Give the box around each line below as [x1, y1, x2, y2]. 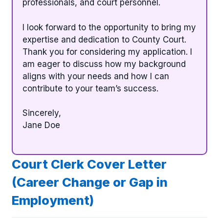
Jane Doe [22, 120, 60, 131]
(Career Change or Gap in [12, 174, 168, 190]
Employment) [12, 192, 94, 208]
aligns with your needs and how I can [22, 71, 169, 81]
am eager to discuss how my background [22, 59, 186, 69]
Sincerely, [22, 108, 61, 118]
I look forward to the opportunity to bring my [22, 22, 196, 32]
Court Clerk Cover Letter [12, 156, 167, 172]
